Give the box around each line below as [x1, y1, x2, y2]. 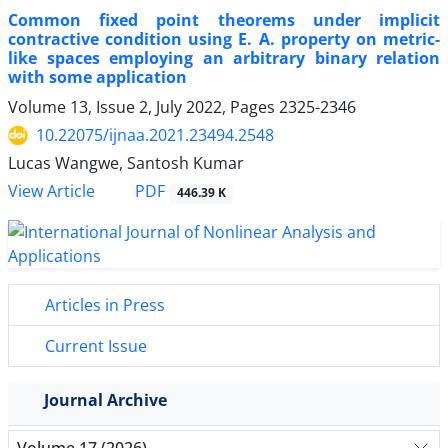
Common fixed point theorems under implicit [8, 9, 440, 32]
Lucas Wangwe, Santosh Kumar [8, 152, 244, 175]
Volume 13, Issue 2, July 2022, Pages [8, 96, 279, 119]
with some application [8, 66, 187, 89]
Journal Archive [44, 388, 167, 411]
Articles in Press [41, 293, 165, 316]
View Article [8, 180, 95, 203]
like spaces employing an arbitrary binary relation [8, 47, 440, 70]
